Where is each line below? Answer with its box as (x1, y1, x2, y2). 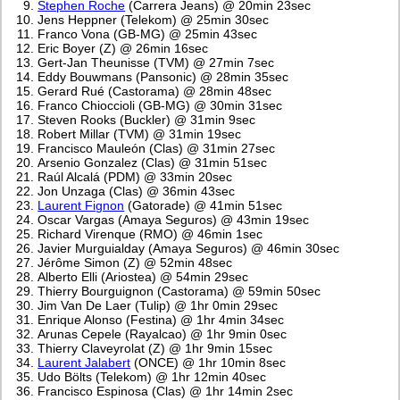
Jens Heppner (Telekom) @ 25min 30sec (37, 12, 270, 28)
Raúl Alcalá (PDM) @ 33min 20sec (37, 170, 233, 185)
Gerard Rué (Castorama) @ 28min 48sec (37, 84, 272, 99)
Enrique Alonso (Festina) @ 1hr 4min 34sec (37, 312, 285, 328)
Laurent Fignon (37, 198, 125, 213)
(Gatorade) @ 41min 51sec (124, 198, 283, 213)
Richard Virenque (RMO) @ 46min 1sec (37, 227, 263, 242)
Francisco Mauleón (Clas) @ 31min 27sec (37, 141, 276, 156)
